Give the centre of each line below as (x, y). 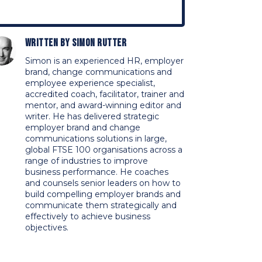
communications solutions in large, (96, 138)
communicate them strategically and (101, 205)
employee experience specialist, (90, 83)
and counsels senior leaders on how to (103, 183)
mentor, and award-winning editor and (103, 105)
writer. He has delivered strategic (92, 116)
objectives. (46, 227)
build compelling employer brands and (103, 194)
